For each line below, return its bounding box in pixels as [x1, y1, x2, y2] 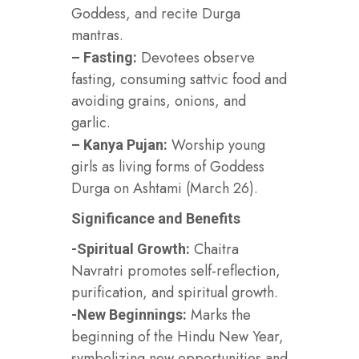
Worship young [167, 134, 265, 155]
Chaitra [190, 238, 239, 260]
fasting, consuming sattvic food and [71, 68, 287, 90]
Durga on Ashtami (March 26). [71, 177, 258, 199]
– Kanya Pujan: [71, 135, 167, 153]
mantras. [71, 24, 123, 46]
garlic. [71, 111, 111, 133]
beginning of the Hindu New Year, [71, 325, 284, 347]
